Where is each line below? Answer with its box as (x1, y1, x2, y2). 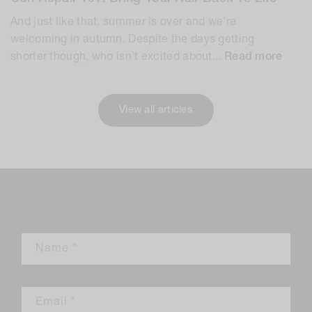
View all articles (118, 104, 194, 116)
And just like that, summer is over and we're (10, 16, 237, 28)
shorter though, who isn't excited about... (10, 51, 224, 63)
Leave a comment (21, 189, 205, 212)
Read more (224, 51, 283, 63)
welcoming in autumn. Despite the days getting (10, 33, 255, 45)
